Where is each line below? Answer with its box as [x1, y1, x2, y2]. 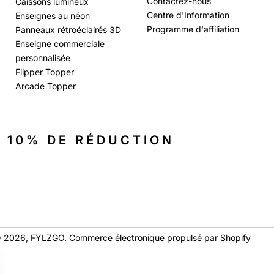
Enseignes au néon [15, 10, 91, 21]
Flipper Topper [15, 66, 75, 77]
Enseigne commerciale [15, 38, 105, 49]
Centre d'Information [146, 9, 229, 20]
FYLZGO [30, 232, 64, 243]
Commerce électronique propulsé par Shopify [68, 232, 251, 243]
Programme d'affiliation [146, 23, 239, 34]
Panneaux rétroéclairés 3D [15, 24, 122, 35]
